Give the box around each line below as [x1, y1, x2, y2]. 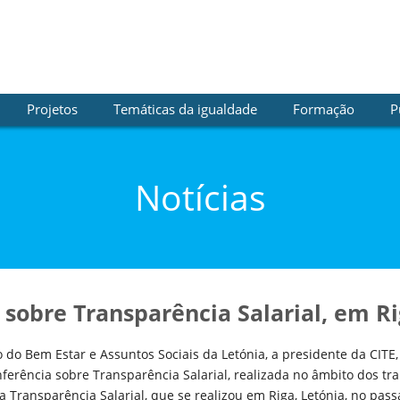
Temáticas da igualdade [112, 100, 257, 118]
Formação [292, 100, 354, 118]
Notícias [134, 174, 266, 221]
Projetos [26, 100, 78, 118]
